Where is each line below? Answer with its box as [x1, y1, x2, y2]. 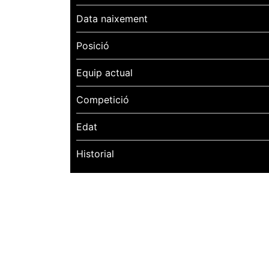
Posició [76, 39, 109, 52]
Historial [76, 147, 114, 160]
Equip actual [76, 66, 133, 79]
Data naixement [76, 12, 148, 25]
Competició [76, 93, 129, 106]
